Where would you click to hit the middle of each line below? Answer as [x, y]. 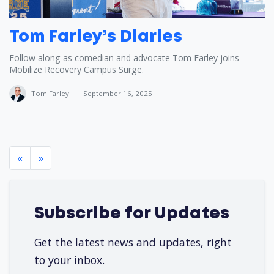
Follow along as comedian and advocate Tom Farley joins [124, 58]
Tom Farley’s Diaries [96, 38]
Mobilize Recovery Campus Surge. [76, 70]
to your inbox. [69, 260]
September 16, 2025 [118, 94]
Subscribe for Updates [132, 214]
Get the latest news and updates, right [133, 243]
